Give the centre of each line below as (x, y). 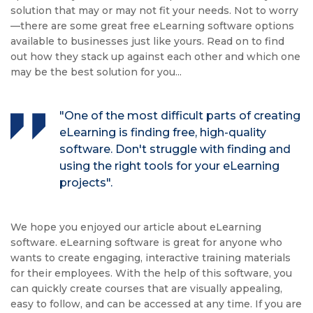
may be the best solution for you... (96, 72)
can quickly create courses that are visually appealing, (146, 289)
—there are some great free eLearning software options (152, 26)
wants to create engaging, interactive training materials (151, 258)
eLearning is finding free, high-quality (163, 133)
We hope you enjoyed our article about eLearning (136, 227)
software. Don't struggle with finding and (175, 150)
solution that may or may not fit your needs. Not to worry (154, 11)
